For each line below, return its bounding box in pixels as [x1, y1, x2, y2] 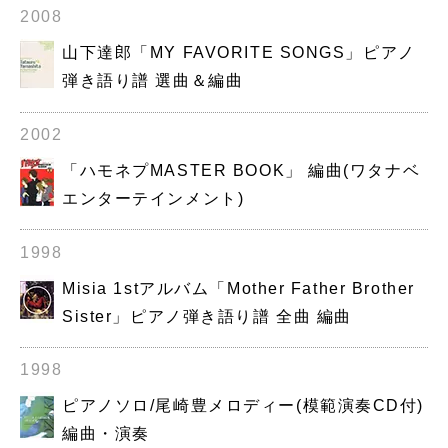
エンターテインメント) [62, 190, 245, 208]
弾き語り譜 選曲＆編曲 [62, 72, 244, 90]
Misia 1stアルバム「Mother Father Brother [62, 279, 415, 297]
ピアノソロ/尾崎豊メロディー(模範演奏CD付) [62, 397, 425, 415]
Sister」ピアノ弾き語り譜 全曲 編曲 [62, 307, 352, 325]
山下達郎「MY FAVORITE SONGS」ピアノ [62, 44, 416, 62]
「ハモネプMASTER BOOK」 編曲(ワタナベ [62, 162, 421, 180]
